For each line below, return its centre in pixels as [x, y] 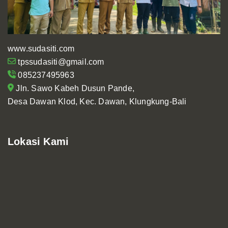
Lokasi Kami [38, 142]
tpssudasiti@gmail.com [60, 62]
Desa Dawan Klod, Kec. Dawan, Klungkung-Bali [97, 102]
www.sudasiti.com [41, 49]
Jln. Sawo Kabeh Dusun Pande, [74, 89]
